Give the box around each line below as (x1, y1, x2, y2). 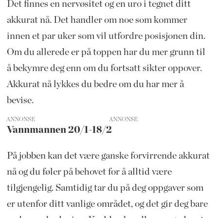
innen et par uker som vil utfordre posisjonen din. (6, 31, 205, 41)
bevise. (6, 95, 34, 105)
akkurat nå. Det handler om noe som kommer (6, 15, 187, 25)
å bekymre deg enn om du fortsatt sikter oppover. (6, 63, 202, 73)
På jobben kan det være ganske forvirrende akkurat (6, 150, 210, 161)
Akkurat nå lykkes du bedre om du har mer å (6, 79, 184, 89)
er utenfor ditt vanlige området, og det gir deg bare (6, 199, 208, 209)
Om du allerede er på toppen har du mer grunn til (6, 47, 205, 57)
